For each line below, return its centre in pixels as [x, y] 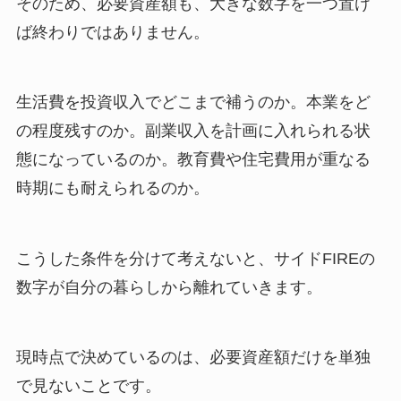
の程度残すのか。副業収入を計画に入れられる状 [193, 131]
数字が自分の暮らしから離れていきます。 [169, 287]
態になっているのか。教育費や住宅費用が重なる [193, 160]
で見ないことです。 [88, 386]
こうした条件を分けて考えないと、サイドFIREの [195, 258]
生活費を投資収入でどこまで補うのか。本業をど [193, 102]
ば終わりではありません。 [112, 32]
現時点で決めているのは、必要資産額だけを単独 [193, 358]
